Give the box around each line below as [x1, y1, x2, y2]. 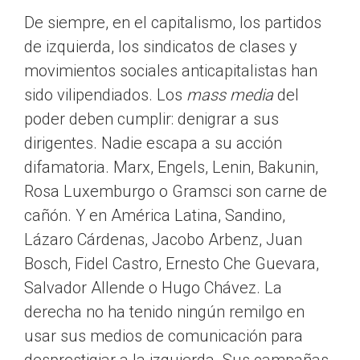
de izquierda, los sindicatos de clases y [24, 37, 297, 57]
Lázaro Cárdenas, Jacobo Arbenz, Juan [24, 230, 302, 250]
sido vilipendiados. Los [24, 85, 186, 105]
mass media [186, 85, 277, 105]
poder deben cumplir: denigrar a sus [24, 109, 279, 129]
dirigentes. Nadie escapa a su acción [24, 133, 282, 153]
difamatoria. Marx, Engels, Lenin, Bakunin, [24, 157, 318, 178]
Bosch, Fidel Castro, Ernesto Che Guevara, [24, 254, 319, 274]
